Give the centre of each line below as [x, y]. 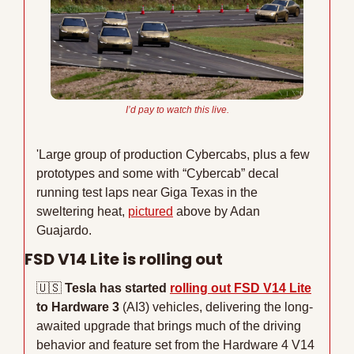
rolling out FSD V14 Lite [241, 288]
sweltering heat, [82, 211]
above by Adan [217, 211]
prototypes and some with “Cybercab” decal [158, 173]
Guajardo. [64, 230]
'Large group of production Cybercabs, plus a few [173, 154]
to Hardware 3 [79, 307]
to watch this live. [191, 109]
